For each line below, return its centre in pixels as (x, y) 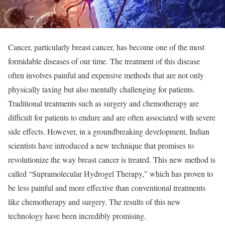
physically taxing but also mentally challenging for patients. (101, 89)
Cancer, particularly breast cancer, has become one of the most (106, 47)
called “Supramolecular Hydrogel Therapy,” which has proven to (110, 173)
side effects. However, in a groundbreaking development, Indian (109, 131)
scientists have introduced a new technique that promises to (101, 145)
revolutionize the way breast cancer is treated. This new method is (112, 159)
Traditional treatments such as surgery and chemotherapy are (103, 103)
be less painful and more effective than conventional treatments (107, 187)
